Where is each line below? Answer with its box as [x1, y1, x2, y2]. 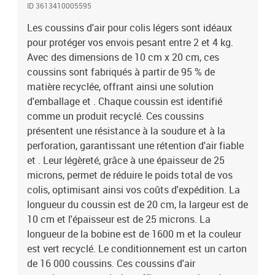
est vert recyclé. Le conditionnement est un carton [27, 242, 247, 255]
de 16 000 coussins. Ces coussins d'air [27, 257, 195, 270]
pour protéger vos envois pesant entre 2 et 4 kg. [27, 36, 233, 49]
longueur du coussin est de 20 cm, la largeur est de [27, 198, 248, 211]
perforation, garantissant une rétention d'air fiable [27, 139, 244, 152]
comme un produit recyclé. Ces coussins [27, 109, 204, 123]
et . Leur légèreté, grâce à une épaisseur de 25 [27, 153, 225, 167]
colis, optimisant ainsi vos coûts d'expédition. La [27, 183, 240, 196]
